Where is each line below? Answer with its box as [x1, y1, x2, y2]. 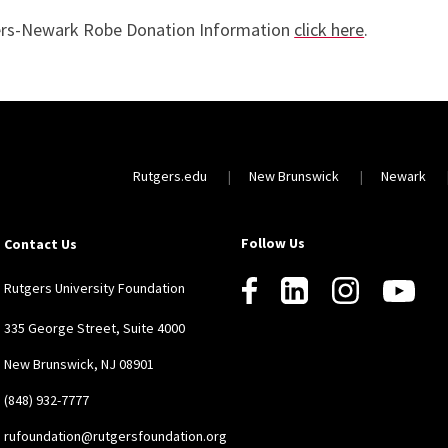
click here [294, 18, 365, 42]
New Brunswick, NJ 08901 [4, 355, 155, 374]
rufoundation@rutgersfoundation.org [4, 427, 228, 446]
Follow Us [240, 234, 305, 253]
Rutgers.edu [133, 166, 208, 185]
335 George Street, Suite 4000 [4, 319, 186, 338]
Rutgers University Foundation [4, 279, 186, 298]
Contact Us [4, 235, 78, 254]
